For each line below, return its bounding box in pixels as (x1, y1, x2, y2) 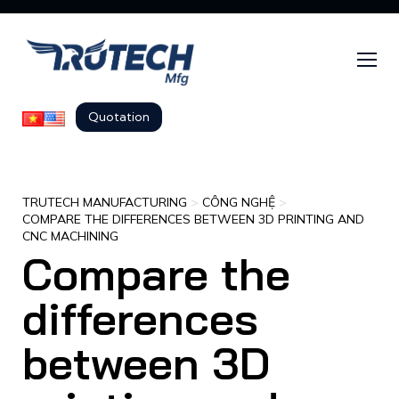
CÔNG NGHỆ (202, 194, 275, 211)
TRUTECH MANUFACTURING (22, 194, 187, 211)
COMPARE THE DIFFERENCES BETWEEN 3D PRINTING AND (22, 211, 364, 228)
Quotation (88, 109, 150, 126)
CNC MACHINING (22, 228, 118, 245)
